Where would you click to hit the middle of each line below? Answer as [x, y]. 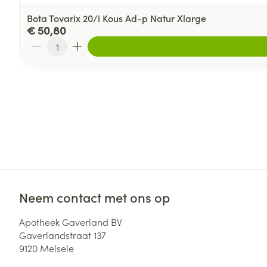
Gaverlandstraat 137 [63, 235]
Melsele [57, 248]
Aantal [41, 41]
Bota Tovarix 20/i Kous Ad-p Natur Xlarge [117, 18]
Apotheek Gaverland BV [71, 221]
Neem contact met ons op [94, 197]
